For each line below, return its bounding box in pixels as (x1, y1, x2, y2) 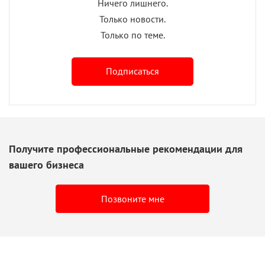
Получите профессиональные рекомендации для (9, 142, 243, 156)
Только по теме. (100, 29, 165, 41)
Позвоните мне (101, 193, 164, 205)
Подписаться (106, 65, 159, 77)
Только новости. (99, 13, 166, 25)
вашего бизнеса (9, 158, 84, 172)
